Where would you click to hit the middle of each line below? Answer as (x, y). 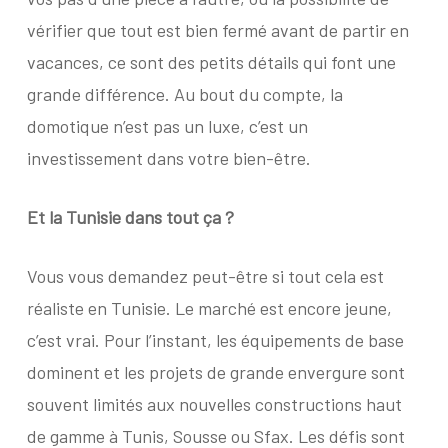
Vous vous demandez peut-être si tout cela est (205, 276)
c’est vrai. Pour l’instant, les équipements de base (215, 340)
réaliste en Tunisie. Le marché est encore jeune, (209, 308)
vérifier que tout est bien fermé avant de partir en (217, 30)
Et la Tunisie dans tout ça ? (130, 217)
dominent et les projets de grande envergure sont (215, 372)
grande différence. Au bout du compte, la (184, 94)
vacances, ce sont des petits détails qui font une (211, 62)
